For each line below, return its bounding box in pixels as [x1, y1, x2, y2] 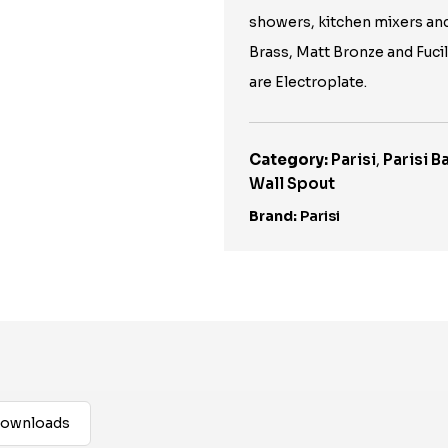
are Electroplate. [249, 73, 367, 91]
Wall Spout [249, 174, 335, 193]
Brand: [249, 207, 297, 225]
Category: [249, 150, 328, 169]
